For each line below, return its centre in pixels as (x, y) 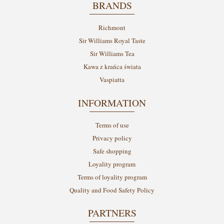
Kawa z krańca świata (112, 67)
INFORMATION (112, 102)
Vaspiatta (112, 80)
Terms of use (112, 125)
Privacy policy (112, 138)
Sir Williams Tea (112, 54)
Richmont (112, 28)
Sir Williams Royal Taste (112, 41)
